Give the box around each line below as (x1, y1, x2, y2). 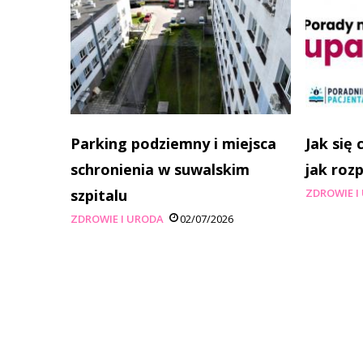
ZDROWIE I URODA (70, 211, 164, 227)
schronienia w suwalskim (70, 160, 250, 180)
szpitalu (70, 186, 127, 206)
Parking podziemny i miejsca (70, 134, 276, 154)
